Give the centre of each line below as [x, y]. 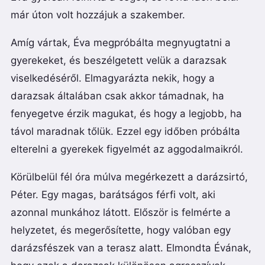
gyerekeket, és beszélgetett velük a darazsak [119, 60]
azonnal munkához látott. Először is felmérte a [121, 212]
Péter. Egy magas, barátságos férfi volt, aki [113, 194]
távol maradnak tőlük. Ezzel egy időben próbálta [125, 131]
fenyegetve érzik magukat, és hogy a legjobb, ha [126, 113]
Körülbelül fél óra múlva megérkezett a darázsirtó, [129, 177]
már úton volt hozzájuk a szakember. [98, 14]
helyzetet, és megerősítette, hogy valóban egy [121, 230]
